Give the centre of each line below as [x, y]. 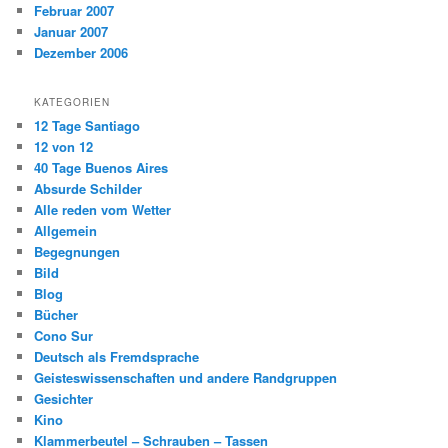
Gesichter [64, 399]
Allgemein [66, 231]
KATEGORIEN [72, 102]
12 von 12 [64, 147]
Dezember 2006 [81, 52]
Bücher [56, 315]
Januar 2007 [71, 31]
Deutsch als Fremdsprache [117, 357]
